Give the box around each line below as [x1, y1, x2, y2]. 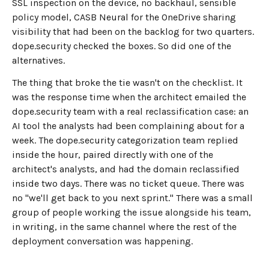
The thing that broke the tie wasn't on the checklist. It [12, 76, 243, 88]
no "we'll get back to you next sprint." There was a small [12, 192, 253, 204]
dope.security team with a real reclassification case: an [12, 105, 249, 117]
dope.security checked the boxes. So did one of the [12, 40, 231, 52]
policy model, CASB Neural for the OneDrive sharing [12, 11, 236, 23]
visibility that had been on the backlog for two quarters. [12, 25, 254, 37]
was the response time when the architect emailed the [12, 91, 246, 103]
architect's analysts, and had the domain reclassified [12, 163, 240, 175]
